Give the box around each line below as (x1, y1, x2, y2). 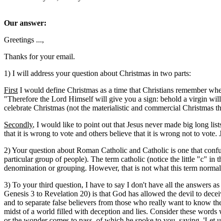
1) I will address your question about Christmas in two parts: (4, 69, 191, 77)
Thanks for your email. (4, 52, 75, 61)
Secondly (4, 120, 33, 129)
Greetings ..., (4, 36, 44, 44)
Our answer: (4, 19, 46, 27)
